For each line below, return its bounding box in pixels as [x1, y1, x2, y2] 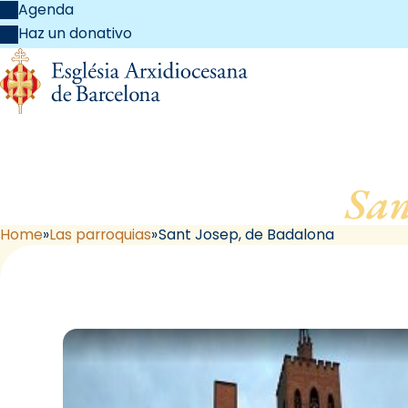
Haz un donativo [18, 24, 132, 44]
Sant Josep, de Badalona [158, 225, 334, 244]
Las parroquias [49, 225, 152, 244]
